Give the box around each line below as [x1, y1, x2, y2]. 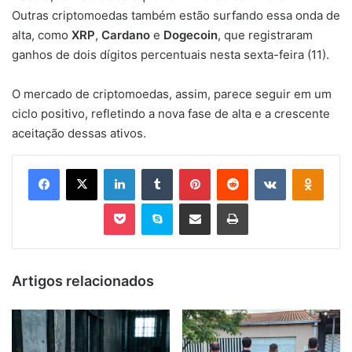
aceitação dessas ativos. [12, 126, 146, 141]
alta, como [12, 27, 71, 42]
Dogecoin [163, 27, 218, 42]
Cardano [101, 27, 150, 42]
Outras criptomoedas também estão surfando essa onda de [12, 8, 340, 23]
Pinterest [210, 162, 255, 174]
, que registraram [218, 27, 313, 42]
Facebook [59, 162, 107, 174]
